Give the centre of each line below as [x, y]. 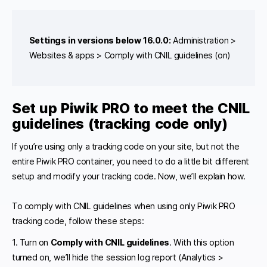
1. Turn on [31, 242]
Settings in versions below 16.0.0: [100, 41]
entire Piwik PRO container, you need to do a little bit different [131, 161]
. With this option [201, 242]
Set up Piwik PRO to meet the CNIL [131, 108]
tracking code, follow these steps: [78, 221]
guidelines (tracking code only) [120, 124]
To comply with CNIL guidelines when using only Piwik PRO [124, 206]
